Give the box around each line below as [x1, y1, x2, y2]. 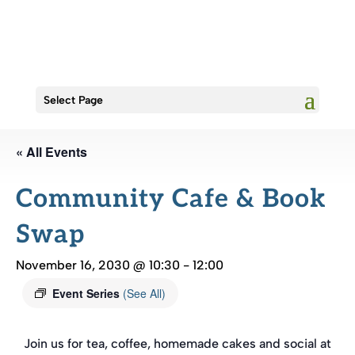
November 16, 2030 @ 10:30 [16, 258, 180, 273]
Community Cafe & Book [16, 184, 326, 214]
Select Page [43, 94, 103, 107]
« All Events [16, 143, 87, 161]
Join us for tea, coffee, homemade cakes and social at [24, 336, 331, 351]
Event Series [52, 285, 123, 301]
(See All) [123, 285, 166, 301]
